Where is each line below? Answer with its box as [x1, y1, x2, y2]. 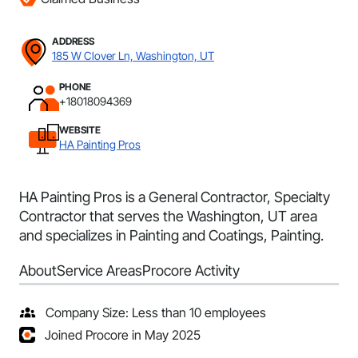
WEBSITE [59, 124, 101, 136]
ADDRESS [52, 35, 94, 47]
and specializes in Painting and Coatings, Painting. [19, 227, 324, 244]
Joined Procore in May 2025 [45, 327, 201, 343]
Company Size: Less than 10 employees [46, 304, 266, 320]
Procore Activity [142, 262, 240, 279]
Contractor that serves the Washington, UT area [19, 208, 317, 225]
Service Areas [57, 262, 142, 279]
